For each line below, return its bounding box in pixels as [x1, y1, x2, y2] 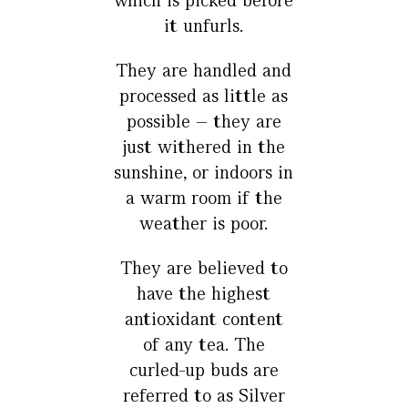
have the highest [137, 281, 271, 305]
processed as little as [119, 84, 289, 107]
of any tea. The [142, 332, 265, 356]
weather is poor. [139, 211, 269, 235]
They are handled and [116, 58, 292, 82]
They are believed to [119, 256, 288, 280]
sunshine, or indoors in [114, 160, 294, 184]
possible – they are [126, 109, 281, 133]
